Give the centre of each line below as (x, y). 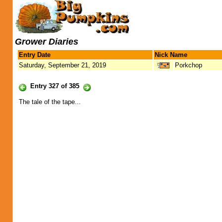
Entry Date (35, 55)
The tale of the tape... (50, 102)
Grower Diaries (47, 42)
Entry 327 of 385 (55, 86)
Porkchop (189, 65)
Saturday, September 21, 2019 (62, 65)
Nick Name (171, 55)
